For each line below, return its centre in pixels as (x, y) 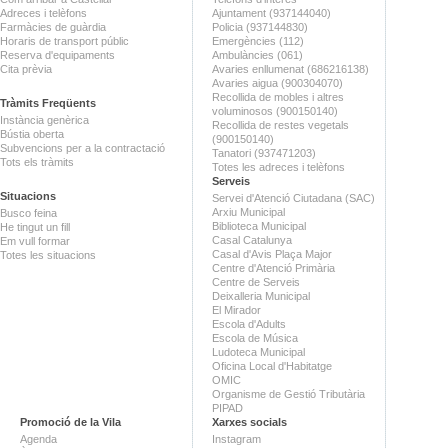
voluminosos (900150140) (275, 110)
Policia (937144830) (260, 26)
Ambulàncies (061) (257, 54)
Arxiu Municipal (248, 211)
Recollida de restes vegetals (280, 124)
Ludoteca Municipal (258, 351)
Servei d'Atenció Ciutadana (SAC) (293, 197)
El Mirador (236, 309)
